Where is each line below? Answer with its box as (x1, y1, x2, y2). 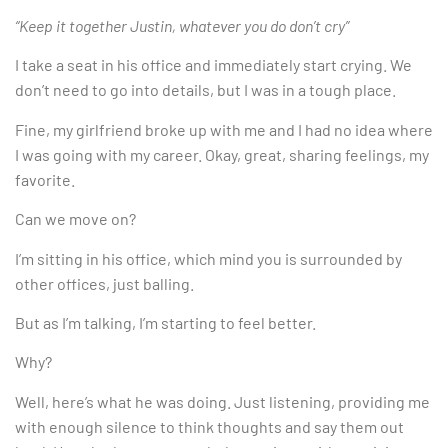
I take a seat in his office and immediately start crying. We (15, 55, 412, 75)
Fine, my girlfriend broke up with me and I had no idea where (15, 119, 433, 139)
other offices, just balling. (15, 273, 194, 293)
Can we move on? (15, 209, 136, 229)
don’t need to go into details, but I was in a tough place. (15, 80, 396, 100)
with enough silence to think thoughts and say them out (15, 416, 404, 436)
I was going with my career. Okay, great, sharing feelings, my (15, 144, 429, 164)
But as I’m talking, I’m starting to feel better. (15, 312, 316, 332)
